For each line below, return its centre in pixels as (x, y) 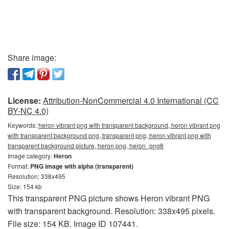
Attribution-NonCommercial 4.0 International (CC (131, 100)
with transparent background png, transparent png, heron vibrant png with (109, 135)
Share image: (32, 58)
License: (24, 100)
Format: (19, 166)
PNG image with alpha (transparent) (82, 166)
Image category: (31, 156)
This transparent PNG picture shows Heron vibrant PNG (109, 198)
